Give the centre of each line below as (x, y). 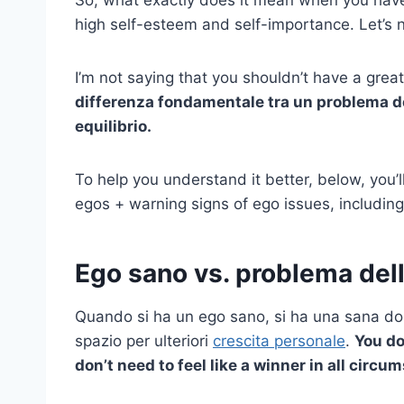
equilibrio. (113, 126)
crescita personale (279, 340)
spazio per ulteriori (144, 340)
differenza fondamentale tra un (196, 101)
